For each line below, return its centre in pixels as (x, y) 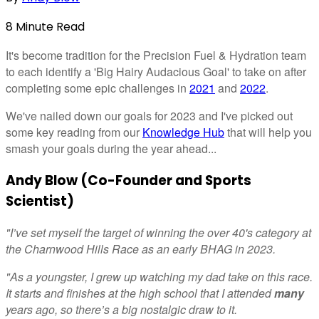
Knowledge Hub (183, 132)
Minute (33, 26)
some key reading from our (74, 132)
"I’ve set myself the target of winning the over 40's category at (158, 233)
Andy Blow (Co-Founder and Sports (129, 180)
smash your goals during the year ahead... (111, 148)
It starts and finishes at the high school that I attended (140, 293)
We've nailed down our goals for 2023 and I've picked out (149, 115)
